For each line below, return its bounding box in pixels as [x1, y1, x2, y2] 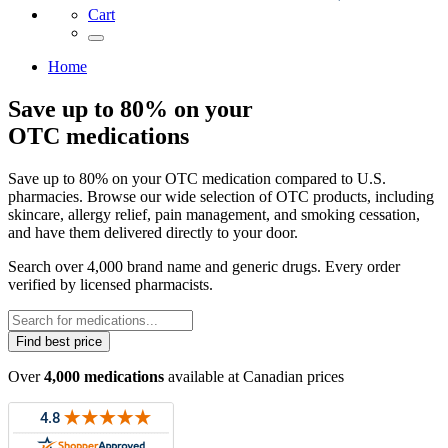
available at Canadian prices [164, 367, 344, 385]
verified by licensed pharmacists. [8, 275, 213, 293]
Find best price [16, 333, 102, 349]
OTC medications [8, 122, 189, 149]
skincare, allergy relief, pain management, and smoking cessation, [8, 205, 420, 223]
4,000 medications [44, 367, 164, 385]
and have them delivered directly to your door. [8, 223, 298, 241]
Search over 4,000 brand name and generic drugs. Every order [8, 257, 400, 275]
